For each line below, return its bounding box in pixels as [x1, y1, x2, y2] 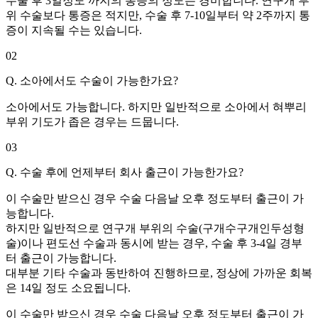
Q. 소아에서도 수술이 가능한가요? [6, 75, 178, 87]
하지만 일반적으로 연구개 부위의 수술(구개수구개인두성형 [6, 222, 305, 234]
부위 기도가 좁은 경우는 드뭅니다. [6, 116, 179, 128]
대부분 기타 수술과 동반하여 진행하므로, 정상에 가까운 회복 [6, 267, 312, 279]
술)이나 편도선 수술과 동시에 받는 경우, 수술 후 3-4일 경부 [6, 237, 302, 249]
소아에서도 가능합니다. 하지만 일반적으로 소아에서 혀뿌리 [6, 101, 307, 113]
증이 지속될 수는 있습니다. [6, 24, 142, 36]
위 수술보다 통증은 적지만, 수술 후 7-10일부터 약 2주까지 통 [6, 9, 310, 21]
